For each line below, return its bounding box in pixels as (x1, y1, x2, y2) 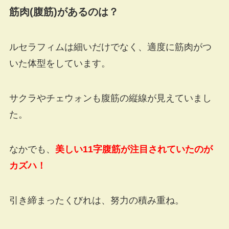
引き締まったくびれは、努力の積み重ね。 (9, 195, 184, 205)
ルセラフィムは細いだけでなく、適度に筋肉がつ (9, 42, 212, 53)
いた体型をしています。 (9, 58, 110, 69)
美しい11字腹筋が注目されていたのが (55, 144, 213, 154)
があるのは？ (57, 6, 119, 17)
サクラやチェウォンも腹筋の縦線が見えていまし (9, 93, 212, 103)
